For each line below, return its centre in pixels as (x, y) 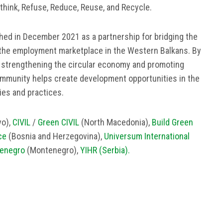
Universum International (147, 136)
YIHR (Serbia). (105, 150)
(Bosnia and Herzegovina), (55, 136)
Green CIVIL (58, 122)
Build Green (172, 122)
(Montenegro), (53, 150)
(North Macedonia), (115, 122)
